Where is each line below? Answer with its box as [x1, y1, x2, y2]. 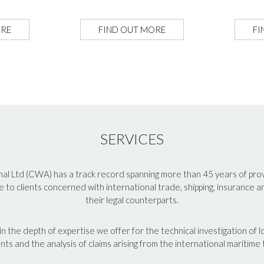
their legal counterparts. [85, 194, 179, 205]
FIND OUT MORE [98, 24, 166, 35]
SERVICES [100, 130, 164, 147]
